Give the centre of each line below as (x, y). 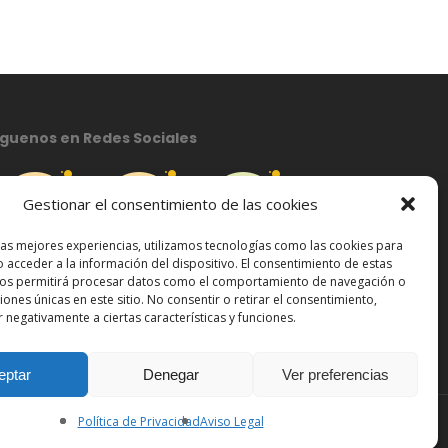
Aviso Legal (231, 421)
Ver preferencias (335, 374)
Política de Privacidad (138, 421)
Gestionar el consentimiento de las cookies (170, 204)
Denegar (170, 374)
